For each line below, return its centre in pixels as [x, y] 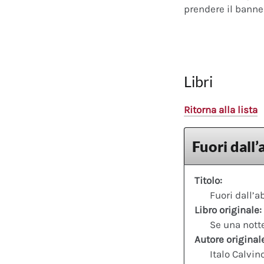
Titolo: [208, 180]
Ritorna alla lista [221, 110]
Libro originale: [228, 209]
